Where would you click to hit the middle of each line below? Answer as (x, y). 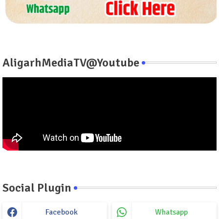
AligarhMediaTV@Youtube (71, 63)
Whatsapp (171, 212)
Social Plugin (37, 188)
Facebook (62, 212)
